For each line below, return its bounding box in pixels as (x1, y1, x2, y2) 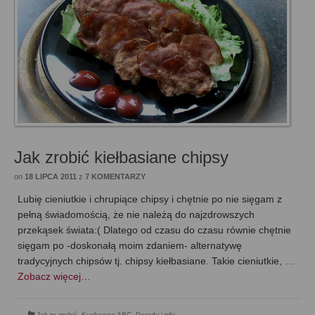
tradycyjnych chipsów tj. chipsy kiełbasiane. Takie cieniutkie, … (18, 255, 295, 267)
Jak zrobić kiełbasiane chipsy (14, 148, 229, 167)
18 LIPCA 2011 (25, 172, 77, 181)
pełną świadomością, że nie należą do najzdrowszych (18, 209, 255, 221)
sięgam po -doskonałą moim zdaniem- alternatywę (18, 240, 242, 252)
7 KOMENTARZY (85, 172, 146, 181)
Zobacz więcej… (18, 271, 91, 283)
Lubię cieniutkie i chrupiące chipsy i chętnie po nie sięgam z (18, 193, 282, 205)
